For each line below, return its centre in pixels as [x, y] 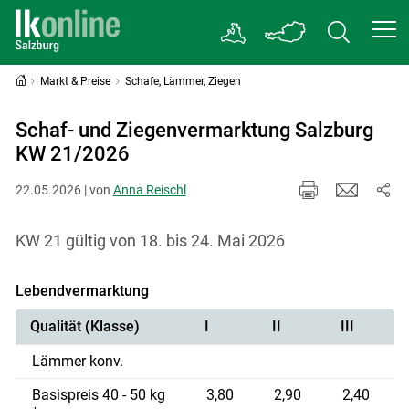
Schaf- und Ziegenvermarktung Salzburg [194, 130]
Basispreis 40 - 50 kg [99, 394]
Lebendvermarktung [82, 290]
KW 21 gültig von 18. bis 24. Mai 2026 [150, 240]
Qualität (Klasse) [84, 326]
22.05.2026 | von [64, 189]
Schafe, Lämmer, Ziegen [184, 81]
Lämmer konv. [78, 361]
